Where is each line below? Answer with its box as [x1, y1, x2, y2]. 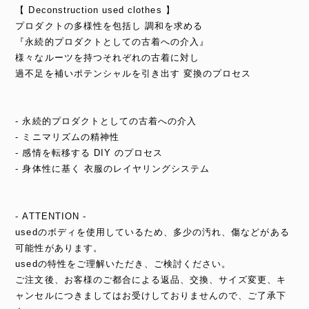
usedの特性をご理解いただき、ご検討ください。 [15, 259, 232, 269]
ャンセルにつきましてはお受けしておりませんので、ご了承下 [15, 290, 287, 301]
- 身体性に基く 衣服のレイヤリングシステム [15, 163, 210, 174]
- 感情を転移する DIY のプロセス [15, 148, 163, 158]
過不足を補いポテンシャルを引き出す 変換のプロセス [15, 68, 252, 79]
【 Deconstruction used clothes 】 [15, 5, 175, 15]
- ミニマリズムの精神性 [15, 132, 119, 142]
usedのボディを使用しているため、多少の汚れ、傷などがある [15, 227, 290, 237]
